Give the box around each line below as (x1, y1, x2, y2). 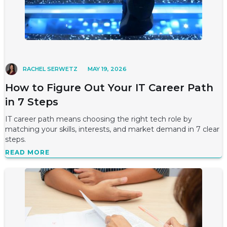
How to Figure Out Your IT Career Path (5, 82, 213, 94)
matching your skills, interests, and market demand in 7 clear (5, 125, 219, 134)
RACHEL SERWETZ (23, 65, 78, 73)
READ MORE (5, 148, 50, 156)
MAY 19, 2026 (88, 65, 127, 73)
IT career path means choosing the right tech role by (5, 115, 192, 124)
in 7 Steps (5, 96, 58, 108)
